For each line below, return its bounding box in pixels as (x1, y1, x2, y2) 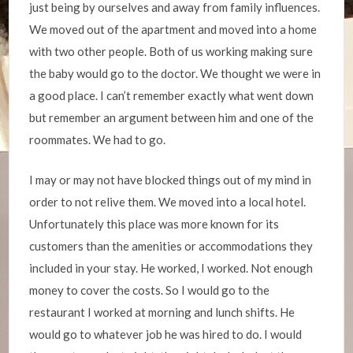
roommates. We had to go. (29, 132, 166, 147)
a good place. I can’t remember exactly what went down (29, 88, 314, 102)
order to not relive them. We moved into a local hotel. (29, 194, 307, 209)
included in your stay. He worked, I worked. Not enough (29, 260, 314, 275)
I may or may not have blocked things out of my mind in (29, 172, 312, 187)
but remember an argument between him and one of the (29, 110, 314, 124)
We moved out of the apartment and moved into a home (29, 22, 318, 36)
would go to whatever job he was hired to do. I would (29, 326, 303, 341)
